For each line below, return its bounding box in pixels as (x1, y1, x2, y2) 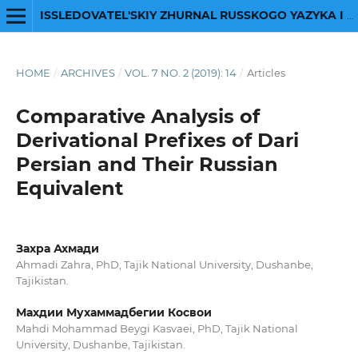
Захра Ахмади (15, 241, 99, 256)
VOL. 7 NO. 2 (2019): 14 (125, 66, 237, 79)
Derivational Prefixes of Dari (15, 128, 299, 152)
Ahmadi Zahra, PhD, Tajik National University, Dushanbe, (15, 257, 313, 271)
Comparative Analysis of (15, 104, 260, 128)
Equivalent (15, 176, 123, 200)
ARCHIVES (60, 66, 115, 79)
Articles (246, 66, 285, 79)
